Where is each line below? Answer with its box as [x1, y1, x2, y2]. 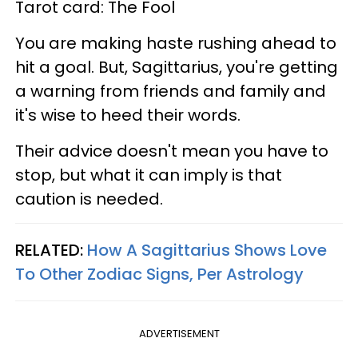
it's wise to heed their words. [15, 104, 241, 127]
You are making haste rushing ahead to [15, 32, 336, 55]
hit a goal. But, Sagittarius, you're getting [15, 56, 338, 79]
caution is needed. [15, 188, 163, 211]
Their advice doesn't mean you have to [15, 140, 328, 163]
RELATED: [15, 239, 87, 262]
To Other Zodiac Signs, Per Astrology [15, 263, 304, 286]
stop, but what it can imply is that [15, 164, 282, 187]
